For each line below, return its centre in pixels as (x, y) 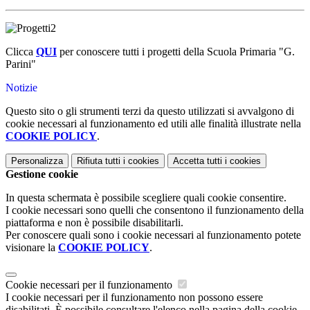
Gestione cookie (42, 174)
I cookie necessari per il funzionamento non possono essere (134, 298)
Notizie (21, 88)
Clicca (21, 52)
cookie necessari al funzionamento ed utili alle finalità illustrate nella (153, 124)
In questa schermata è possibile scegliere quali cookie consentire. (146, 198)
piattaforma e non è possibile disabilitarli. (94, 223)
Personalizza (37, 161)
